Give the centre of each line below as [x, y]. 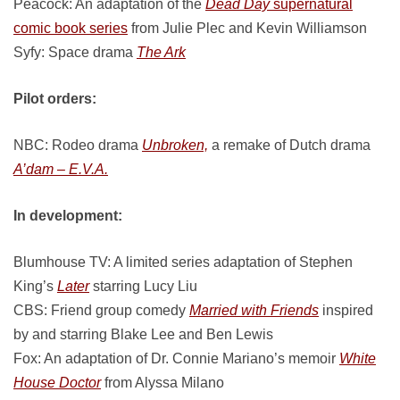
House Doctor [57, 383]
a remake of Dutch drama [289, 145]
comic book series [71, 28]
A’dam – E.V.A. [61, 169]
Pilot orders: [55, 99]
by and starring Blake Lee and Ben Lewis [143, 334]
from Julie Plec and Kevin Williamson [247, 28]
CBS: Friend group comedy [101, 310]
